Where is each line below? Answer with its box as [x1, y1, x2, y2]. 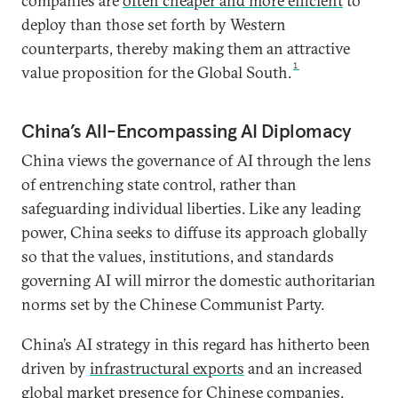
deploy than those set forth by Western [21, 14, 286, 35]
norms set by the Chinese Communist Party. [21, 294, 324, 314]
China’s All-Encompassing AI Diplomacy [21, 118, 352, 143]
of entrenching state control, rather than [21, 174, 297, 195]
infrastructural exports [90, 358, 244, 378]
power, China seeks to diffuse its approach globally [21, 222, 368, 243]
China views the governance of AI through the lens [21, 150, 371, 171]
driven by [21, 358, 90, 378]
